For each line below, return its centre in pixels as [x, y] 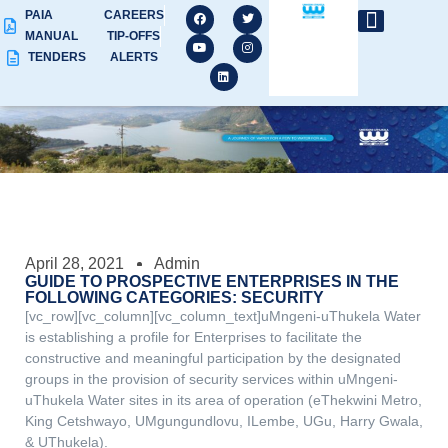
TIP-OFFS [134, 36]
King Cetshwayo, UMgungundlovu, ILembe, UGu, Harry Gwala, [224, 421]
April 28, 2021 [74, 264]
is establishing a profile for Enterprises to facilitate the [193, 337]
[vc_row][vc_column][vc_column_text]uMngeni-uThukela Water [223, 316]
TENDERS [57, 57]
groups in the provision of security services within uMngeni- [211, 379]
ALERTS [134, 57]
